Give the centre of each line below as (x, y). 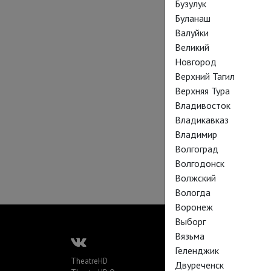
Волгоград (197, 149)
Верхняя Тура (202, 91)
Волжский (195, 178)
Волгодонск (200, 163)
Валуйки (192, 33)
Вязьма (190, 236)
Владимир (196, 134)
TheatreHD (89, 261)
